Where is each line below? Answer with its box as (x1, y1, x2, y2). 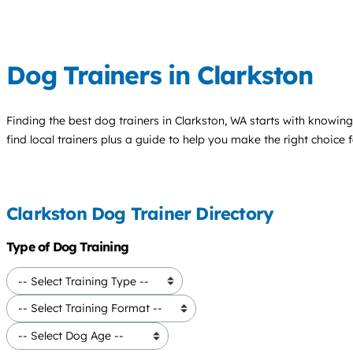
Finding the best (6, 113, 95, 128)
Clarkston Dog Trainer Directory (6, 203, 274, 225)
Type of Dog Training (6, 239, 128, 255)
